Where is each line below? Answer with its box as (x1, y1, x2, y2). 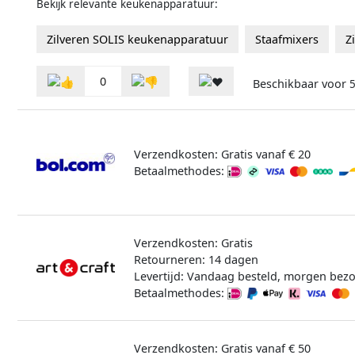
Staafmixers (255, 31, 319, 47)
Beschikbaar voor (253, 76, 349, 92)
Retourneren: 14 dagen (133, 251, 258, 267)
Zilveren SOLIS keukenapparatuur (47, 31, 228, 47)
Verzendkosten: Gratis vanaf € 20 (133, 146, 311, 162)
